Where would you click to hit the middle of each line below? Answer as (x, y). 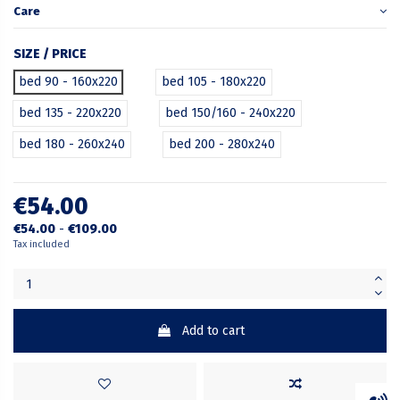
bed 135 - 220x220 (70, 113)
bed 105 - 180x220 (214, 82)
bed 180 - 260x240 (72, 145)
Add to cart (213, 331)
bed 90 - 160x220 (68, 82)
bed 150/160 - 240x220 (230, 113)
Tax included (42, 245)
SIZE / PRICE (50, 54)
